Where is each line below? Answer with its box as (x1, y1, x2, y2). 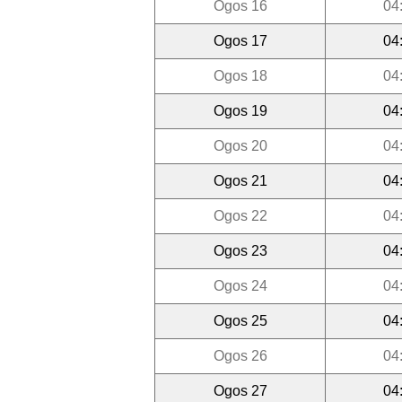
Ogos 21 (213, 172, 267, 188)
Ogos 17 (213, 32, 267, 48)
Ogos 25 (213, 312, 267, 328)
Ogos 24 (213, 277, 267, 293)
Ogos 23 (213, 242, 267, 258)
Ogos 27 (213, 382, 267, 398)
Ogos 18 (213, 67, 267, 83)
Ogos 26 (213, 347, 267, 363)
